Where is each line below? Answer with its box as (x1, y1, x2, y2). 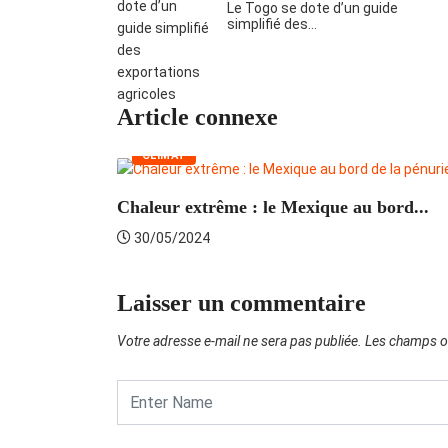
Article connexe (117, 104, 278, 131)
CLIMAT (142, 148, 186, 162)
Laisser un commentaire (117, 289, 366, 316)
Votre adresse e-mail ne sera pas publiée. (117, 332, 362, 349)
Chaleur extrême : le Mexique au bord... (117, 196, 429, 217)
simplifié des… (227, 16, 317, 33)
